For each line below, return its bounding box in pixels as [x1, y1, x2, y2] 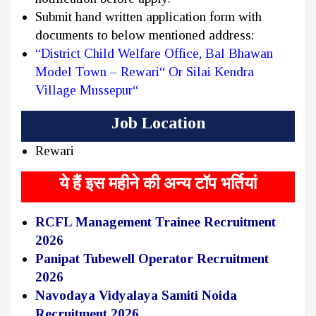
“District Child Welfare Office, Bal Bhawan [35, 46, 273, 61]
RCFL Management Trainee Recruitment [35, 214, 276, 230]
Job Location [111, 114, 205, 133]
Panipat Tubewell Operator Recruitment [35, 251, 269, 267]
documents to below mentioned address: [35, 28, 257, 43]
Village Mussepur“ [35, 83, 138, 98]
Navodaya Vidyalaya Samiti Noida [35, 288, 237, 303]
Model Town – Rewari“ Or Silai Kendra [35, 64, 254, 80]
